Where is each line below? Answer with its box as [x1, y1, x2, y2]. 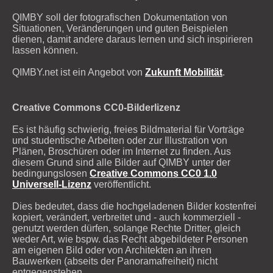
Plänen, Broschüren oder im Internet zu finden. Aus [12, 146, 231, 157]
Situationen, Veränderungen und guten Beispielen [12, 23, 228, 34]
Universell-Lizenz [12, 179, 91, 190]
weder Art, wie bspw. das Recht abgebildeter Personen [12, 233, 248, 244]
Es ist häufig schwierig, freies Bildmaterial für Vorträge [12, 124, 244, 135]
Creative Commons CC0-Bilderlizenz [12, 102, 180, 113]
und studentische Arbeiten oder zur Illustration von [12, 135, 227, 146]
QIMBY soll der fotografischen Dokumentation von [12, 12, 227, 23]
